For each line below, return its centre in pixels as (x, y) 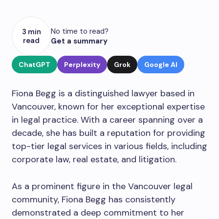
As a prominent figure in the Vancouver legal (102, 186)
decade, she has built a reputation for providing (109, 133)
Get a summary (79, 41)
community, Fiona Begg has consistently (94, 199)
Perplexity (82, 65)
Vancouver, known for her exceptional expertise (108, 107)
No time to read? (80, 31)
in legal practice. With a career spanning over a (107, 120)
